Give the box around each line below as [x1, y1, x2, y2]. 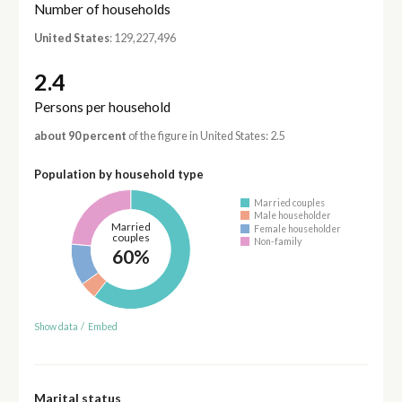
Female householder [254, 223, 342, 234]
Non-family [254, 236, 302, 248]
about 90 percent [33, 128, 127, 143]
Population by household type [33, 166, 204, 181]
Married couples [254, 197, 326, 208]
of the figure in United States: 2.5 [126, 128, 285, 143]
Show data [33, 321, 78, 332]
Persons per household [33, 98, 170, 115]
